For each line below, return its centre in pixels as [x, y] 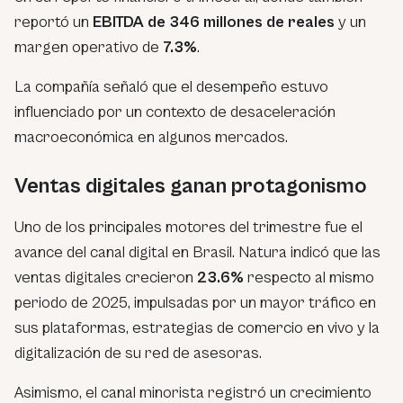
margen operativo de [89, 47]
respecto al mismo [309, 277]
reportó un [54, 22]
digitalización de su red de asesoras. [138, 353]
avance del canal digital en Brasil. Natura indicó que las [197, 252]
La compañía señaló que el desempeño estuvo [171, 86]
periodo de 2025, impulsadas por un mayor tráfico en [195, 302]
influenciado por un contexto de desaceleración [175, 112]
